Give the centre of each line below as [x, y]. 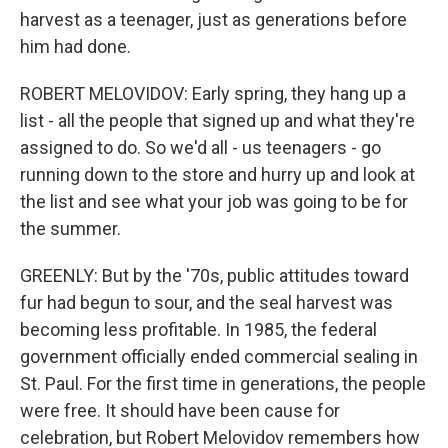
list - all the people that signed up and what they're [217, 120]
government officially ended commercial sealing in [219, 356]
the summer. [70, 228]
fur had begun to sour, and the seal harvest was [206, 302]
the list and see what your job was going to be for [214, 201]
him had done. [75, 46]
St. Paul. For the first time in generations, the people [223, 383]
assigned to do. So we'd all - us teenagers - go [200, 147]
